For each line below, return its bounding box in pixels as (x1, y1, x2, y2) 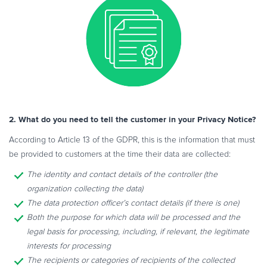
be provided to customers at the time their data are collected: (9, 150, 231, 159)
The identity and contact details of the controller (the (27, 170, 218, 179)
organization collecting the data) (27, 184, 143, 193)
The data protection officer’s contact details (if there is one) (27, 198, 239, 207)
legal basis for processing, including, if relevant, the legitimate (27, 227, 249, 236)
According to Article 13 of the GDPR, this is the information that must (9, 135, 255, 144)
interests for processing (27, 241, 111, 250)
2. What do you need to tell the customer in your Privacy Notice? (9, 114, 256, 125)
